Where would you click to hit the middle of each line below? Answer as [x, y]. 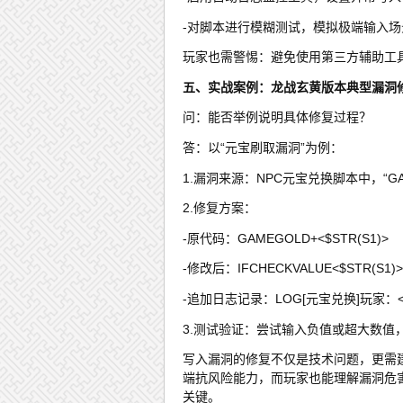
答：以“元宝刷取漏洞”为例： [263, 148]
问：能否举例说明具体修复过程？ [277, 117]
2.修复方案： [219, 208]
